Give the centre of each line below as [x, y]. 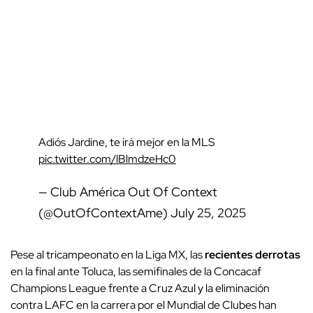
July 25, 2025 [208, 212]
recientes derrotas [253, 254]
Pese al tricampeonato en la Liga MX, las [108, 254]
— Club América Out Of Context [128, 191]
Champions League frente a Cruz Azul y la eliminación [140, 288]
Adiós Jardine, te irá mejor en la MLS [127, 142]
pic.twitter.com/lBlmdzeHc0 [107, 159]
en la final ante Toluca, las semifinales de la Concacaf [136, 271]
